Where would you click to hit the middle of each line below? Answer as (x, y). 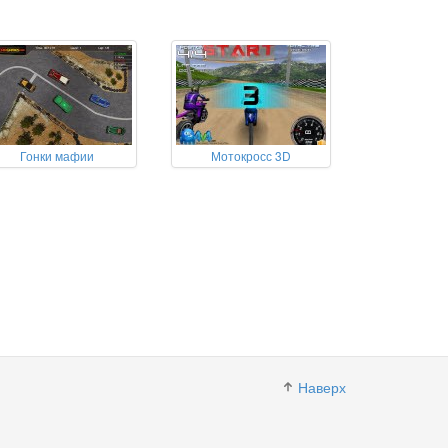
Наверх (322, 387)
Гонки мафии (57, 155)
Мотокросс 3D (250, 155)
